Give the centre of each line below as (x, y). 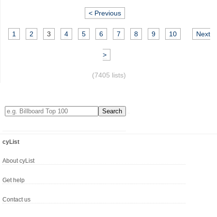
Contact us (16, 200)
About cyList (18, 161)
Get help (14, 180)
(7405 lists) (109, 75)
